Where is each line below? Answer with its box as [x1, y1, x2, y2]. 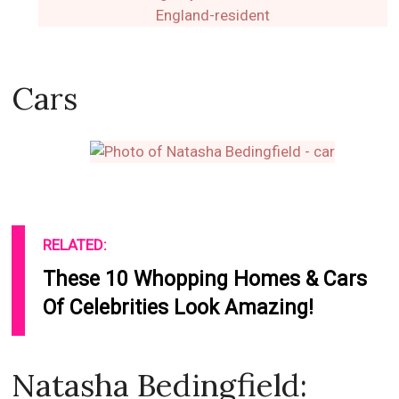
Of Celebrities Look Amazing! [43, 296, 314, 321]
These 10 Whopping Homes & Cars [43, 267, 368, 292]
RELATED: [43, 236, 108, 255]
